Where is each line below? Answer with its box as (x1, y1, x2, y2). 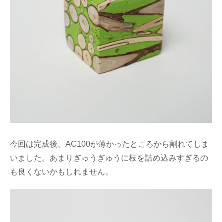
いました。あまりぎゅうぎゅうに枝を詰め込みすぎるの (10, 154, 208, 163)
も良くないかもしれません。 (10, 167, 113, 176)
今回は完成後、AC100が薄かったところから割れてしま (10, 140, 209, 149)
